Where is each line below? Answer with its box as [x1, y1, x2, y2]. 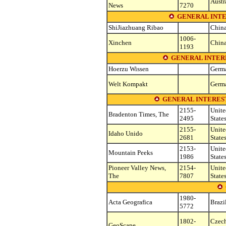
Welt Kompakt [108, 80, 148, 88]
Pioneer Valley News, [108, 164, 166, 172]
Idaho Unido [108, 130, 143, 137]
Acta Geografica [108, 198, 152, 206]
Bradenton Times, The [108, 110, 169, 118]
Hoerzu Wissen [108, 65, 149, 73]
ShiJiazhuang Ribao [108, 24, 163, 31]
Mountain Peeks [108, 149, 153, 156]
